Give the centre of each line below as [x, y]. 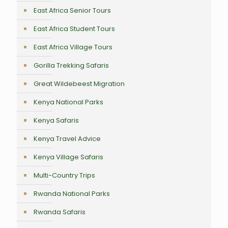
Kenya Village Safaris [68, 157]
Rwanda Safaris [60, 212]
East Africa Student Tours [74, 28]
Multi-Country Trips [64, 175]
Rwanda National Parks [72, 193]
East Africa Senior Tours [72, 10]
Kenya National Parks [68, 102]
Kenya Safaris [56, 120]
